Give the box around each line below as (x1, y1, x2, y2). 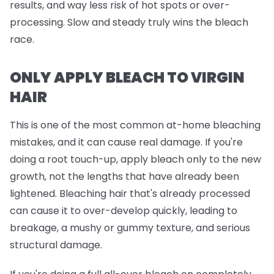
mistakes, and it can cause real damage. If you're (10, 135, 243, 149)
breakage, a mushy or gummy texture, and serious (10, 220, 250, 235)
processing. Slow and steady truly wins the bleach (10, 15, 248, 29)
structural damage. (10, 237, 102, 252)
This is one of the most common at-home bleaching (10, 117, 261, 132)
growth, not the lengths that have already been (10, 169, 239, 183)
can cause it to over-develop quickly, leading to (10, 203, 237, 218)
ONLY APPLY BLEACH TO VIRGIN (10, 67, 245, 87)
